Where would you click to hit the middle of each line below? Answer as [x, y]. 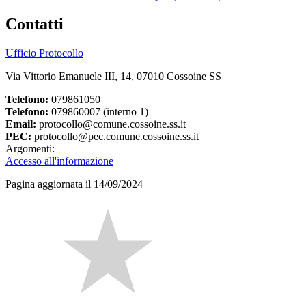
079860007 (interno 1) [98, 112]
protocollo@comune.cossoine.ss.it [111, 124]
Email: [21, 124]
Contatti [34, 24]
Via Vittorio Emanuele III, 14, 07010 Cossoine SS [113, 76]
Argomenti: [30, 149]
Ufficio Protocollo [44, 53]
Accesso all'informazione [59, 161]
